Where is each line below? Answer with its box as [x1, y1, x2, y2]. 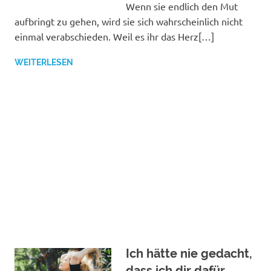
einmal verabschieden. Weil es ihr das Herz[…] [15, 30, 214, 42]
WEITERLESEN [15, 57, 73, 67]
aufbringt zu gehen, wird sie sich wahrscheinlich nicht [15, 15, 243, 27]
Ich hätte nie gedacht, [126, 246, 252, 261]
